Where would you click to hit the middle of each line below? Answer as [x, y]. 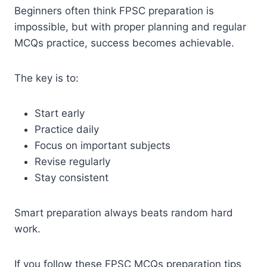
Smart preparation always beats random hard [124, 212]
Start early [60, 113]
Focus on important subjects [103, 145]
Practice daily [67, 129]
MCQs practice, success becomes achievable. [124, 43]
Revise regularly [72, 161]
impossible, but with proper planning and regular [130, 27]
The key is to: [46, 78]
